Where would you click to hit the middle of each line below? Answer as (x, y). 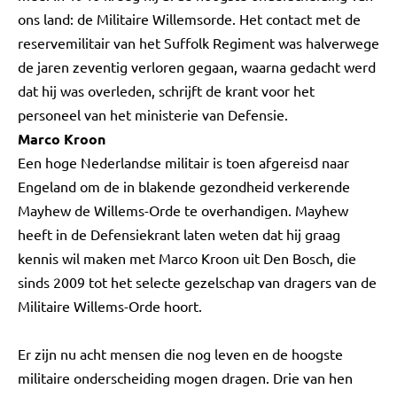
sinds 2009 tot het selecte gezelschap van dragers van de (197, 282)
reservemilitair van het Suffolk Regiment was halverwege (198, 43)
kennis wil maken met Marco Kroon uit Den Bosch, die (187, 258)
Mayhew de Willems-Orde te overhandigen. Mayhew (183, 210)
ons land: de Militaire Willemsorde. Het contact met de (189, 19)
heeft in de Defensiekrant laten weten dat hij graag (179, 234)
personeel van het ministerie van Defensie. (153, 114)
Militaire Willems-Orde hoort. (110, 306)
